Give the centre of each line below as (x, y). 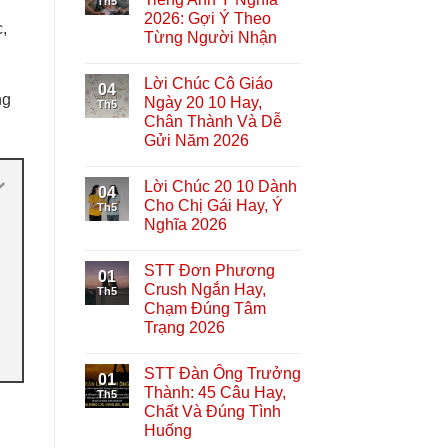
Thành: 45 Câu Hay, (214, 392)
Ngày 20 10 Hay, (202, 102)
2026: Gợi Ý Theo (207, 18)
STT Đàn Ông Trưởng (222, 373)
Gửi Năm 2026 (196, 140)
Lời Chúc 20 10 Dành (220, 186)
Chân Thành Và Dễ (212, 121)
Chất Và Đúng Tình (212, 411)
